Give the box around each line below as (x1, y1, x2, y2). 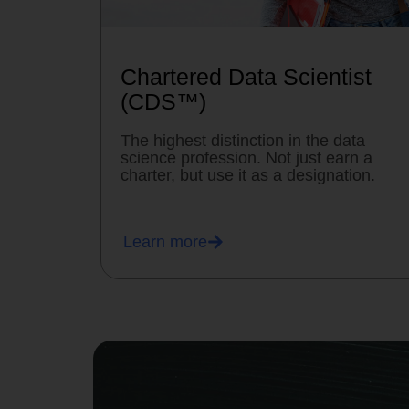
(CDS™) (121, 89, 207, 115)
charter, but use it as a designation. (121, 166, 376, 185)
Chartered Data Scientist (121, 64, 372, 90)
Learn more (122, 233, 207, 252)
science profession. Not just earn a (121, 149, 373, 168)
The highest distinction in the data (121, 131, 366, 151)
